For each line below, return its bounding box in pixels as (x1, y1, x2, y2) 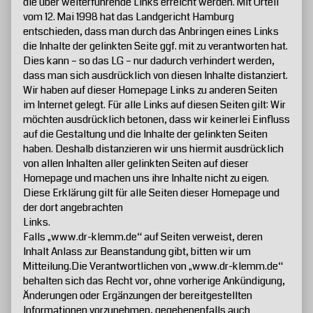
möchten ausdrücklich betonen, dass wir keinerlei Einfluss (23, 112, 290, 128)
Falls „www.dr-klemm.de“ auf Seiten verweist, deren (23, 229, 263, 245)
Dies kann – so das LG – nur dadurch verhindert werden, (23, 53, 275, 69)
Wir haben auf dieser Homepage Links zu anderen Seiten (23, 82, 277, 99)
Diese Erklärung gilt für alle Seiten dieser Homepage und (23, 185, 279, 201)
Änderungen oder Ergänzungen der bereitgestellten (23, 288, 252, 304)
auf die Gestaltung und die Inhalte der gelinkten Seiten (23, 126, 268, 143)
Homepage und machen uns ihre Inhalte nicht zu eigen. (23, 170, 269, 187)
